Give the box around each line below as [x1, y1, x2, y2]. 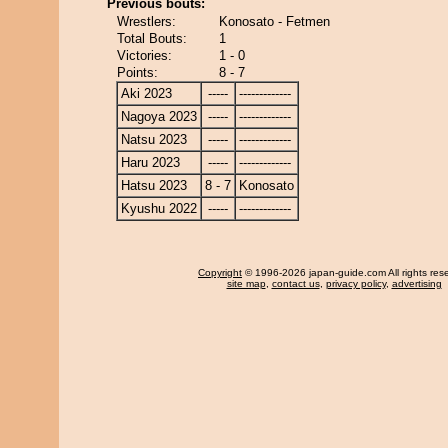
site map [226, 278, 266, 289]
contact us [271, 278, 320, 289]
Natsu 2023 [121, 132, 187, 147]
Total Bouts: [117, 31, 187, 46]
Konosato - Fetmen [219, 14, 330, 29]
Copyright [198, 267, 242, 278]
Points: [117, 65, 158, 80]
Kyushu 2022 [121, 201, 197, 216]
